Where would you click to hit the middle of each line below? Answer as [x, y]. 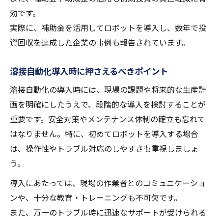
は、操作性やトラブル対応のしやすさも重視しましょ [104, 149]
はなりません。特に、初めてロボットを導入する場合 [104, 134]
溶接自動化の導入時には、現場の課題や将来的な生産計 [108, 90]
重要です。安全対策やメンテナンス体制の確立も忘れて [108, 119]
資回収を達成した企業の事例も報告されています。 [100, 42]
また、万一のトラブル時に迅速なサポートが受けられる [108, 212]
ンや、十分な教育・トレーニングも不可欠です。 [96, 198]
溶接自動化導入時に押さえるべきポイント [89, 71]
